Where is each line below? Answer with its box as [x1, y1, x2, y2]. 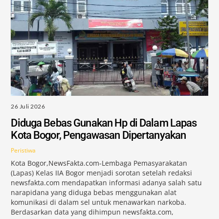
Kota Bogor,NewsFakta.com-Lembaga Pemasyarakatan [11, 159, 188, 168]
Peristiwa [11, 146, 36, 154]
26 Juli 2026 [11, 102, 45, 110]
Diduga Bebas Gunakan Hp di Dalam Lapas [11, 117, 197, 130]
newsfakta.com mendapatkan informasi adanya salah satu [11, 178, 202, 188]
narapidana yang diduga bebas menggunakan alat [11, 188, 177, 197]
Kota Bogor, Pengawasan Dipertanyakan [11, 129, 186, 142]
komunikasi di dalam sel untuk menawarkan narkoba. [11, 198, 187, 207]
